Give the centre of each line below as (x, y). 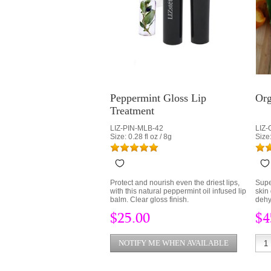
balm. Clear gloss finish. (149, 200)
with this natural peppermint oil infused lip (178, 191)
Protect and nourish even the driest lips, (175, 183)
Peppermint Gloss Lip (158, 98)
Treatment (132, 111)
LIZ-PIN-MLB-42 (137, 128)
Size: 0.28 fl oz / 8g (141, 137)
